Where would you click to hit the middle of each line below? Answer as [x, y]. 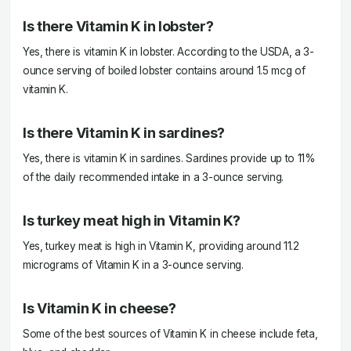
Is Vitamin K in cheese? [100, 308]
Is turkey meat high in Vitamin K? [132, 221]
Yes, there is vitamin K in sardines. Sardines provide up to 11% [169, 158]
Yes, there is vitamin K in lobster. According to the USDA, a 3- [168, 52]
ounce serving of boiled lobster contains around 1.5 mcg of [164, 71]
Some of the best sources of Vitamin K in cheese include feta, [170, 334]
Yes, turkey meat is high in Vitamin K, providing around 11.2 [161, 246]
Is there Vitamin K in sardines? [124, 133]
